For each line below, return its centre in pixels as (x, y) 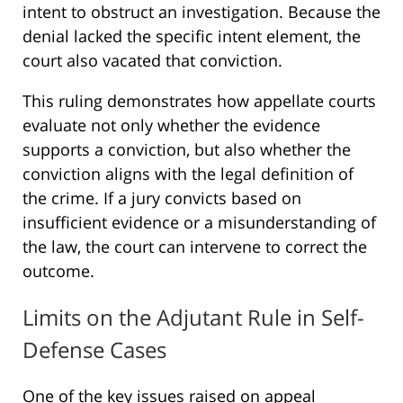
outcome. (58, 270)
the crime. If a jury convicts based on (162, 197)
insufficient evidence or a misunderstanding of (199, 222)
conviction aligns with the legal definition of (188, 173)
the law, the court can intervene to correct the (195, 246)
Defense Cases (94, 349)
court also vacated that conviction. (152, 60)
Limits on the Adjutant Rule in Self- (193, 317)
